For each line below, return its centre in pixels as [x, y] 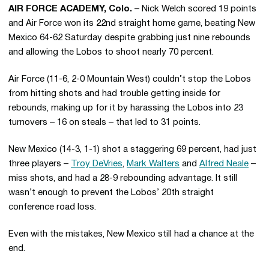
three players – [40, 164]
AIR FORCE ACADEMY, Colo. [70, 9]
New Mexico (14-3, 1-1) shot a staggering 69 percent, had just [132, 150]
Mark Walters [153, 164]
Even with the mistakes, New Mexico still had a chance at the [131, 234]
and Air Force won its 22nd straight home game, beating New [132, 23]
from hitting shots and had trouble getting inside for [114, 94]
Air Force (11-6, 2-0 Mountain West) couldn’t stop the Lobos [130, 79]
